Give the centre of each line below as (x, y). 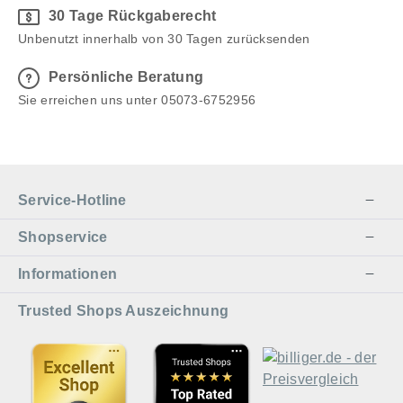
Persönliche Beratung (126, 77)
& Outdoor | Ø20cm (89, 16)
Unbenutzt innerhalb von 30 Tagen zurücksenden (164, 39)
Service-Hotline (72, 201)
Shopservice (63, 237)
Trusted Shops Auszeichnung (124, 311)
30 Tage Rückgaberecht (133, 16)
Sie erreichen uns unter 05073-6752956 (137, 100)
